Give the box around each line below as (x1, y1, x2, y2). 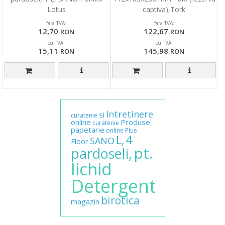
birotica (100, 193, 140, 207)
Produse (120, 117, 150, 127)
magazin (70, 196, 99, 206)
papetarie (70, 124, 104, 135)
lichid (70, 157, 112, 180)
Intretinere (105, 107, 153, 120)
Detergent (70, 173, 156, 198)
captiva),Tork (143, 4, 186, 14)
